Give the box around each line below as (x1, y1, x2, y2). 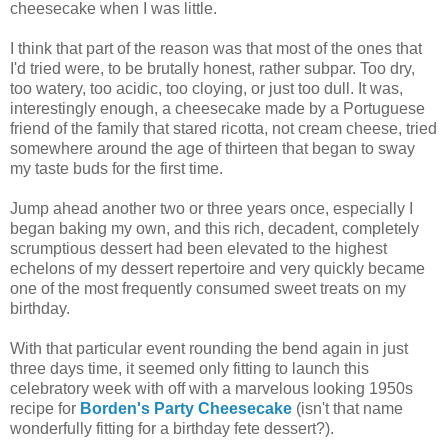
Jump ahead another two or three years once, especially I (10, 199, 413, 217)
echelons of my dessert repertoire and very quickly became (10, 259, 425, 277)
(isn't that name (292, 399, 403, 417)
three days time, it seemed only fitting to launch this (10, 359, 369, 377)
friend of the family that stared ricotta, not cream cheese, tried (10, 119, 437, 137)
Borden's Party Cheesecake (80, 399, 292, 417)
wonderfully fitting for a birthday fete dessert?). (10, 419, 334, 437)
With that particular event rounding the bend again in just (10, 339, 408, 357)
